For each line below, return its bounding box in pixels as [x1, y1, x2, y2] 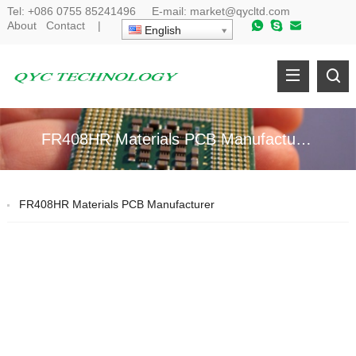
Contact [45, 19, 85, 33]
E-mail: [138, 5, 190, 17]
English [141, 24, 181, 37]
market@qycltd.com [189, 5, 290, 17]
